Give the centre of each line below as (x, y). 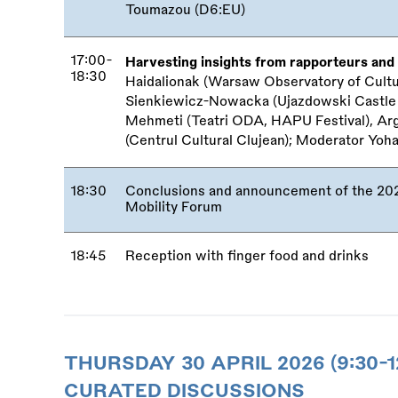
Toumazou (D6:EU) (186, 10)
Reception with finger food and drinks (247, 256)
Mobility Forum (174, 207)
